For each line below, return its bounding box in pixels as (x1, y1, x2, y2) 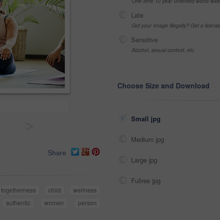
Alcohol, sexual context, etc (132, 46, 194, 54)
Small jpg (131, 114, 163, 123)
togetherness (1, 186, 36, 194)
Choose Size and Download (117, 81, 210, 90)
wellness (73, 186, 97, 194)
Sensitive (131, 35, 158, 44)
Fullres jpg (131, 176, 163, 185)
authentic (5, 198, 30, 207)
